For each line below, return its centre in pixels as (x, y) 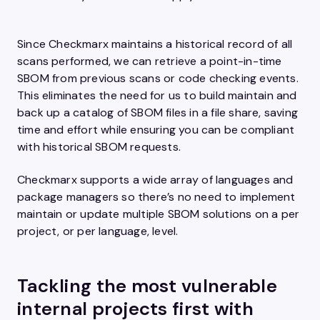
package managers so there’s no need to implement (156, 197)
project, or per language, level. (99, 231)
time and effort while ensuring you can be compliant (156, 130)
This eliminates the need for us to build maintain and (157, 95)
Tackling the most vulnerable (147, 286)
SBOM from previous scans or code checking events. (158, 78)
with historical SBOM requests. (101, 147)
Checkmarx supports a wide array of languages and (155, 180)
